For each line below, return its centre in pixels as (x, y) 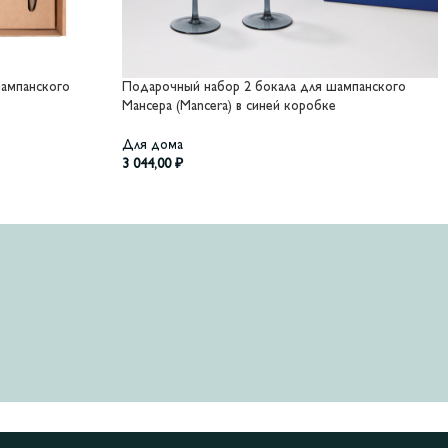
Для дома (152, 146)
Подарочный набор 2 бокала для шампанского (264, 88)
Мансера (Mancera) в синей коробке (229, 107)
